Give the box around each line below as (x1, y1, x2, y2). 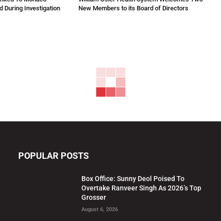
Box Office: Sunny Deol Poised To (81, 175, 185, 183)
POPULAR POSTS (18, 150, 89, 161)
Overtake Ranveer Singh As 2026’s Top (81, 184, 202, 192)
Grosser (81, 193, 107, 202)
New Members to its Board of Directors (78, 4, 188, 12)
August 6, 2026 (81, 206, 118, 213)
